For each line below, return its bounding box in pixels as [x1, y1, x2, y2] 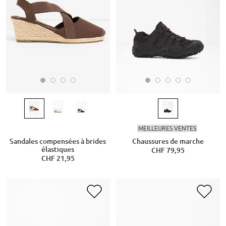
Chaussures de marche [132, 137, 204, 146]
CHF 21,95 [41, 154, 75, 163]
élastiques [41, 145, 75, 154]
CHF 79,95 [151, 146, 185, 155]
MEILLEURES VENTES [138, 124, 196, 132]
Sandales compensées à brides [10, 137, 106, 146]
